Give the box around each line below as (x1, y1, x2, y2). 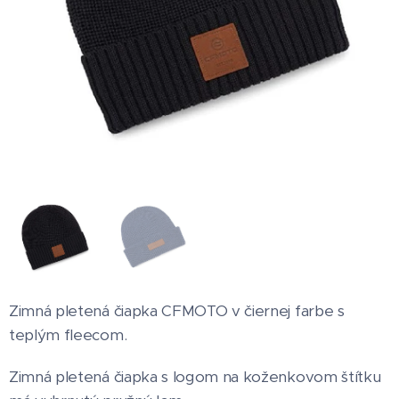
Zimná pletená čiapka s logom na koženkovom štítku (9, 367, 381, 387)
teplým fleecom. (9, 325, 131, 345)
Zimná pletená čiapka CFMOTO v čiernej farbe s (9, 301, 345, 321)
